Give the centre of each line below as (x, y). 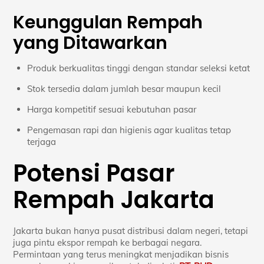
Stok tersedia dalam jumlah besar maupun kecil (124, 88)
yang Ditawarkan (90, 43)
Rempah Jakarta (114, 199)
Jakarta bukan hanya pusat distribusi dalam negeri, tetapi (131, 230)
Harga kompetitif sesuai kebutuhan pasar (112, 109)
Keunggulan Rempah (108, 22)
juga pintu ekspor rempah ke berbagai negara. (108, 242)
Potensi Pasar (94, 173)
